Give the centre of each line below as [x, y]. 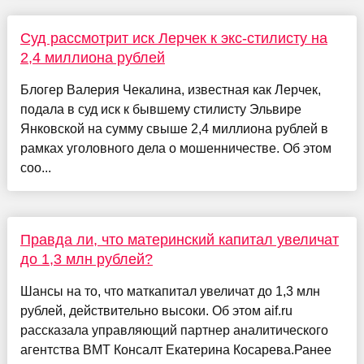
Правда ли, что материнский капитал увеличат [179, 239]
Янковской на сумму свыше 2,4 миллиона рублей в [174, 128]
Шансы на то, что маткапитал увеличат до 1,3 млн [170, 291]
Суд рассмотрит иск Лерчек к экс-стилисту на [173, 38]
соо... [35, 167]
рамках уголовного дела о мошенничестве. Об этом [175, 148]
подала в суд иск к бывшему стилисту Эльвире [160, 109]
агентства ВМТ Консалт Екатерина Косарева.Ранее [175, 349]
